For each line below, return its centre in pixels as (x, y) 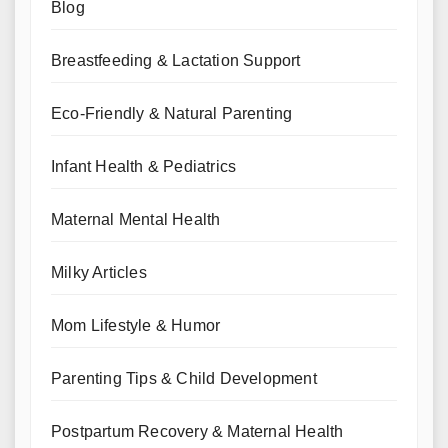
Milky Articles (99, 272)
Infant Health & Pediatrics (144, 166)
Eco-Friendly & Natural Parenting (172, 113)
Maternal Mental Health (136, 219)
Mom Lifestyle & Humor (136, 325)
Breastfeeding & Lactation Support (176, 60)
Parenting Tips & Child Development (184, 378)
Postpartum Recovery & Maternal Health (197, 431)
